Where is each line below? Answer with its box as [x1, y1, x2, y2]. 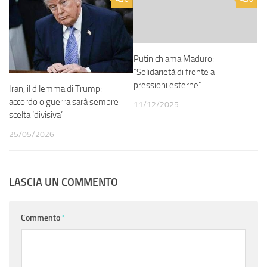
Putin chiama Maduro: [133, 54, 214, 65]
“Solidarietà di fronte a [133, 67, 215, 78]
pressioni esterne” [133, 80, 201, 91]
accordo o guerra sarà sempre [9, 97, 119, 108]
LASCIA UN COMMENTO [9, 176, 118, 190]
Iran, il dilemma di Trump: [9, 83, 102, 95]
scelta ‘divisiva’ [9, 110, 63, 121]
